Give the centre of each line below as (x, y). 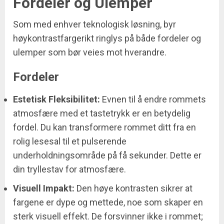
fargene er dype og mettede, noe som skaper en (108, 202)
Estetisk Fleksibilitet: (56, 99)
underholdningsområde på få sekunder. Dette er (107, 155)
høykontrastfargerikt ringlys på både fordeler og (107, 38)
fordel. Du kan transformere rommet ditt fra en (104, 127)
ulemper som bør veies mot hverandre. (90, 52)
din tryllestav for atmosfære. (69, 169)
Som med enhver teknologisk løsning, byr (94, 24)
